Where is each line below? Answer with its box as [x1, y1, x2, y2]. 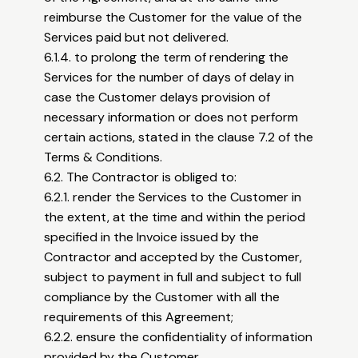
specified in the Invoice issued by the [44, 229, 260, 246]
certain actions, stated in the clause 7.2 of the [44, 129, 314, 146]
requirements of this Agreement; [44, 308, 234, 326]
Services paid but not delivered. [44, 29, 229, 46]
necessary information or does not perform [44, 109, 299, 126]
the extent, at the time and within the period [44, 209, 306, 226]
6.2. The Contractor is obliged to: [44, 169, 237, 186]
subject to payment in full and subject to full [44, 268, 302, 286]
